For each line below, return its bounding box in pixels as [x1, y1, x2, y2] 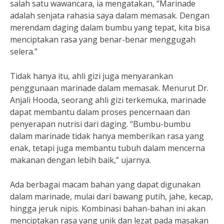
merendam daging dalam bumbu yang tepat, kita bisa [10, 22, 210, 33]
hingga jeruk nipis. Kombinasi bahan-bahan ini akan [10, 203, 205, 214]
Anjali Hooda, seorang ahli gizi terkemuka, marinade [10, 94, 206, 105]
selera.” [10, 46, 37, 57]
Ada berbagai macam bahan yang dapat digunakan [10, 179, 200, 190]
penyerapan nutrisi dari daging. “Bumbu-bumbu [10, 118, 190, 129]
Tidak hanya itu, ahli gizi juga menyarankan [10, 70, 173, 81]
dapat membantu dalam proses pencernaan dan [10, 106, 190, 117]
